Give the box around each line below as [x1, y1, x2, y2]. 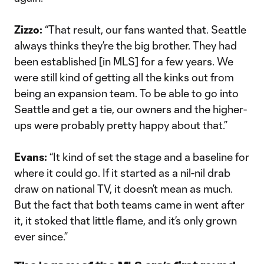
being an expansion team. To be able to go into [14, 87, 239, 100]
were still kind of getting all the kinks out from [14, 71, 234, 84]
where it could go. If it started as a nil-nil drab [14, 166, 230, 179]
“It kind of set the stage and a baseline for [49, 150, 249, 163]
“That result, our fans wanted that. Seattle [45, 23, 246, 36]
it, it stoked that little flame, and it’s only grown [14, 214, 237, 227]
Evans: [14, 150, 49, 163]
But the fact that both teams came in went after [14, 198, 245, 211]
